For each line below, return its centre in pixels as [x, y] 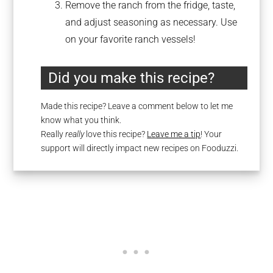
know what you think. [81, 120]
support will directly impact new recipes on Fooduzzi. [140, 148]
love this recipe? [116, 134]
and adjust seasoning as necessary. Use [151, 23]
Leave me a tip [174, 134]
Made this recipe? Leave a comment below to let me [137, 106]
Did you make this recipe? [132, 78]
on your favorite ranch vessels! [131, 40]
